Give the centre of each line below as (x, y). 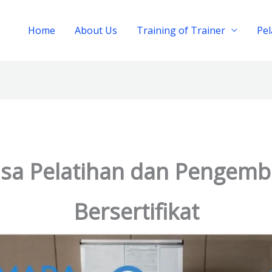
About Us (96, 30)
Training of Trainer (181, 30)
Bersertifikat (136, 211)
